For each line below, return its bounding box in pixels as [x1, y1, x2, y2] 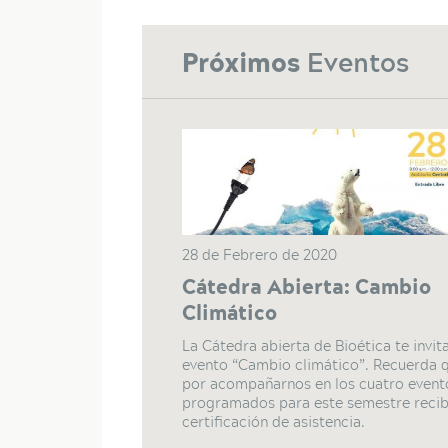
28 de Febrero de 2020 [182, 242, 337, 266]
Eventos [307, 41, 409, 83]
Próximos [182, 40, 307, 83]
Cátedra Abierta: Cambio [182, 269, 431, 303]
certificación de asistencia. [182, 409, 365, 433]
